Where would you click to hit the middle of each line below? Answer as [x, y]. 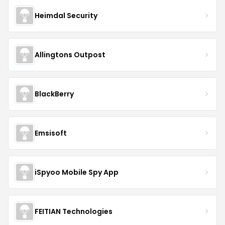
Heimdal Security [66, 15]
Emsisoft [51, 133]
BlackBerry [54, 94]
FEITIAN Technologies [74, 211]
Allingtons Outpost [70, 54]
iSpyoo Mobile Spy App [77, 172]
